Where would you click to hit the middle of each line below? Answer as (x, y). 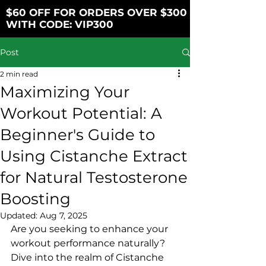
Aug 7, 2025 (64, 216)
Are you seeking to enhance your (91, 229)
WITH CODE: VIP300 (60, 24)
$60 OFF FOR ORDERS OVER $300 (96, 12)
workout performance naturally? (89, 243)
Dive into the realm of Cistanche (88, 257)
